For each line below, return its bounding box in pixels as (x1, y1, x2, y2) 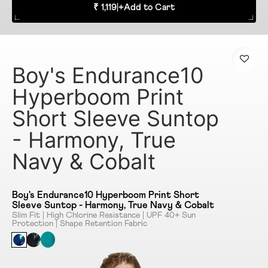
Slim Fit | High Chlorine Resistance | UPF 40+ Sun (12, 211, 196, 220)
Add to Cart (124, 3, 175, 13)
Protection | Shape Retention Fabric (12, 220, 147, 229)
